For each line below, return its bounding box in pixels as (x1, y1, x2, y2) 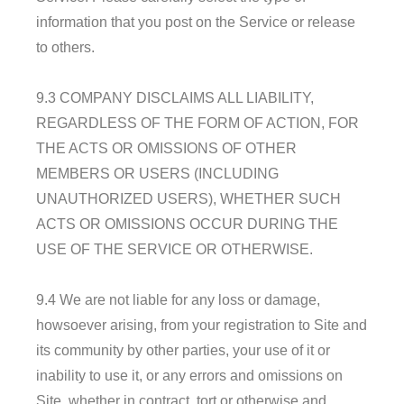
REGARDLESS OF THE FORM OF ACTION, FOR (36, 115, 359, 131)
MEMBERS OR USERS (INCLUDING (36, 165, 279, 181)
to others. (36, 39, 95, 55)
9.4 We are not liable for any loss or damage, (36, 291, 320, 308)
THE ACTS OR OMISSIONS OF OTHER (36, 140, 297, 156)
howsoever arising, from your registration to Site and (36, 317, 367, 333)
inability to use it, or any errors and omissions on (36, 367, 343, 383)
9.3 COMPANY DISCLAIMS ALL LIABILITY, (36, 89, 314, 106)
